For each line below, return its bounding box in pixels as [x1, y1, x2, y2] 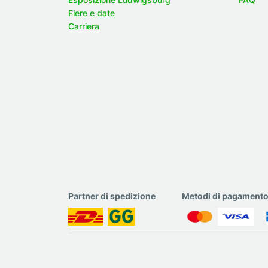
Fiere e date [68, 7, 115, 18]
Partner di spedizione [68, 190, 156, 201]
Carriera [68, 20, 99, 31]
